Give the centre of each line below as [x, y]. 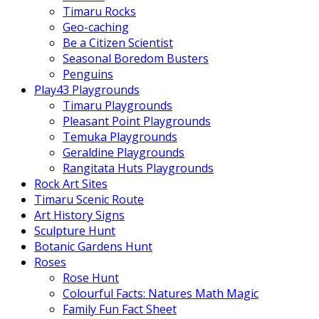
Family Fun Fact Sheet [120, 309]
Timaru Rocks [99, 11]
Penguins [88, 74]
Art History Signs [79, 215]
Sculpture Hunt [75, 231]
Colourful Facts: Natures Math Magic [161, 293]
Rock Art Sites [71, 184]
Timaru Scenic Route [89, 199]
